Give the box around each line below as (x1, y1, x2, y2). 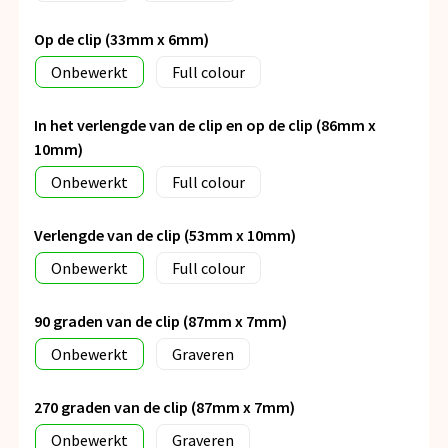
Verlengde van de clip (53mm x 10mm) (34, 225, 296, 246)
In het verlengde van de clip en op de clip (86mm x (34, 115, 376, 136)
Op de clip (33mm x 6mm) (34, 29, 209, 50)
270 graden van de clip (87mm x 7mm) (34, 397, 295, 418)
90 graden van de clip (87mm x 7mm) (34, 311, 287, 332)
